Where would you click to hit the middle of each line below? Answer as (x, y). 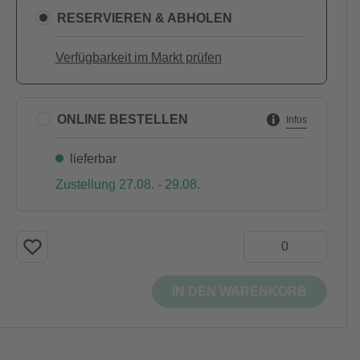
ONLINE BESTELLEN (122, 119)
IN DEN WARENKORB (239, 291)
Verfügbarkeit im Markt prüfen (138, 57)
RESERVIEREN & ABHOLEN (144, 18)
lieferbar (93, 159)
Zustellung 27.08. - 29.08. (127, 184)
